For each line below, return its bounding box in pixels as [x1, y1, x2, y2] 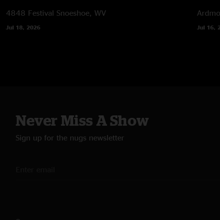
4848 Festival [6, 8, 54, 17]
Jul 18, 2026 [6, 24, 40, 30]
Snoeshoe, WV [56, 8, 106, 17]
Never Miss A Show [16, 111, 149, 129]
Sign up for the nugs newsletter [16, 133, 124, 142]
